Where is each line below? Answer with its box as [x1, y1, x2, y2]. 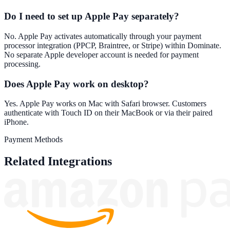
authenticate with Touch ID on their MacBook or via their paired [4, 108, 213, 118]
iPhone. [4, 118, 29, 127]
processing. [4, 60, 41, 69]
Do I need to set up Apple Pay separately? [4, 11, 179, 22]
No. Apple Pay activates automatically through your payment [4, 32, 201, 41]
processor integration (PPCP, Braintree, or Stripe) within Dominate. [4, 41, 221, 50]
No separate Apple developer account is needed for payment [4, 50, 199, 60]
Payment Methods [4, 135, 63, 144]
